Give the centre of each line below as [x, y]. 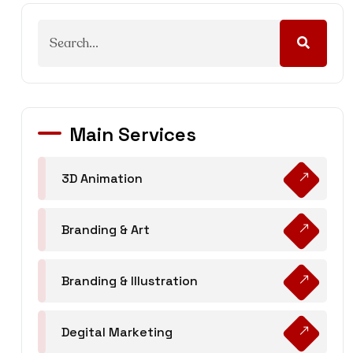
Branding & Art [106, 229]
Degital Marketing [117, 332]
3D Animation [102, 178]
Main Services [133, 134]
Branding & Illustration [130, 281]
